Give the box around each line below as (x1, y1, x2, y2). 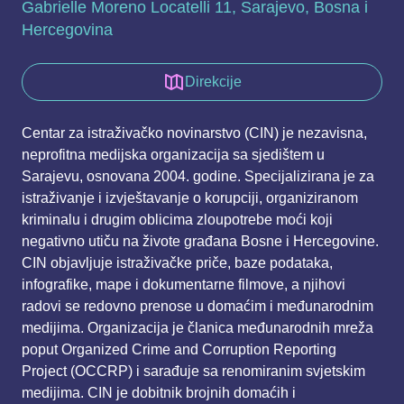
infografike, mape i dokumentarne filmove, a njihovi (22, 277, 345, 293)
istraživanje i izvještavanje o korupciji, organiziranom (22, 190, 358, 207)
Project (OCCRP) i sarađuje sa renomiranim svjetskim (22, 363, 365, 380)
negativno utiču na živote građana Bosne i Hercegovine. (22, 234, 379, 250)
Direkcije (184, 74, 242, 90)
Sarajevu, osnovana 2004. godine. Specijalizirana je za (22, 169, 374, 185)
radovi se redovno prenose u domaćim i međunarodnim (22, 298, 373, 315)
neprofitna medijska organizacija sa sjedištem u (22, 147, 325, 163)
